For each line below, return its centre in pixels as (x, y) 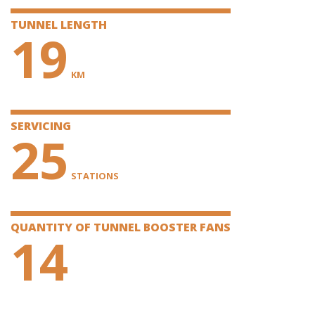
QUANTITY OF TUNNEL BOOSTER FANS (121, 227)
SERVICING (41, 126)
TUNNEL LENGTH (59, 24)
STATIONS (95, 175)
